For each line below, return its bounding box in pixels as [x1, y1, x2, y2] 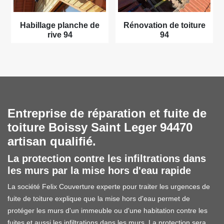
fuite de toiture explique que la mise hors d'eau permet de [7, 194, 190, 202]
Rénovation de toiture [123, 20, 205, 29]
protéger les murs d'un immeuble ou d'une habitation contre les [7, 206, 207, 214]
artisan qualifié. [7, 134, 96, 148]
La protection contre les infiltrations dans [7, 152, 206, 164]
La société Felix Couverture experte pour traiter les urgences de [7, 182, 210, 190]
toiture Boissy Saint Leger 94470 [7, 120, 192, 134]
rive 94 [47, 30, 72, 39]
